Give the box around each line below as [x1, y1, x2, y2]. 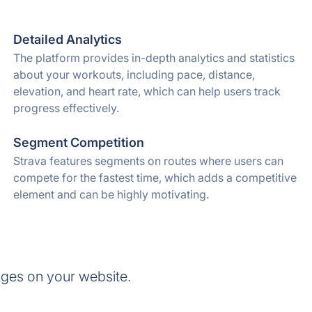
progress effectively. [13, 101, 119, 115]
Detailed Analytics [13, 32, 122, 47]
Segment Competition [13, 135, 144, 150]
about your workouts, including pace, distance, [13, 68, 255, 81]
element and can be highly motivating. [13, 187, 209, 201]
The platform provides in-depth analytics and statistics [13, 51, 295, 65]
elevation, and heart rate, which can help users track [13, 84, 281, 98]
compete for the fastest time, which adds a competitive [13, 171, 297, 185]
